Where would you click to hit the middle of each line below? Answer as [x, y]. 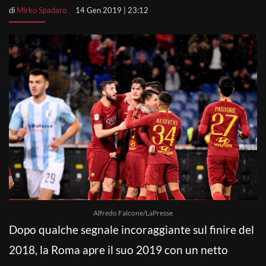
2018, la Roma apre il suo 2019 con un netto [118, 249]
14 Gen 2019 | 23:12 [112, 10]
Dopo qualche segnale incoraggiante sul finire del [132, 229]
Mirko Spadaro [42, 10]
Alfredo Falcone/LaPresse [133, 213]
